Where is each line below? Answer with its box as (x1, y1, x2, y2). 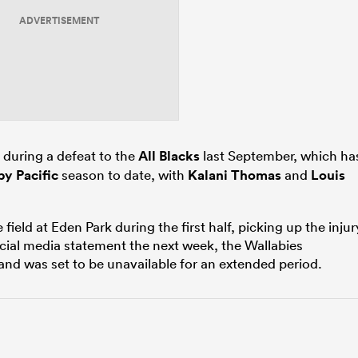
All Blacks (138, 146, 200, 165)
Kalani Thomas (188, 165, 281, 184)
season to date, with (58, 165, 188, 183)
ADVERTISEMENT (19, 13, 99, 28)
